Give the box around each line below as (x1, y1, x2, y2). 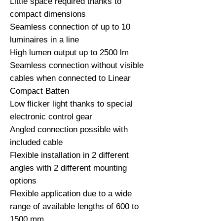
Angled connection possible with (10, 125, 128, 135)
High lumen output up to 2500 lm (10, 48, 129, 58)
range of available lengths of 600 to (10, 202, 139, 212)
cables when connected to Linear (10, 74, 131, 83)
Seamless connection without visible (10, 61, 144, 71)
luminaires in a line (10, 35, 79, 45)
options (10, 176, 37, 186)
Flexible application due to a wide (10, 189, 132, 199)
